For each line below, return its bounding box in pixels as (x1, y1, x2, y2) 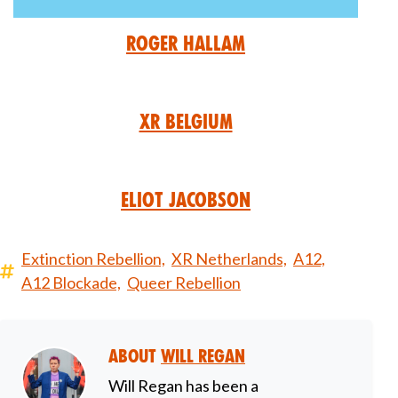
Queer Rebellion (127, 273, 241, 293)
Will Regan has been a (108, 376, 259, 396)
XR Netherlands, (171, 249, 287, 269)
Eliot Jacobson (121, 188, 251, 212)
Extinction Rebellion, (21, 249, 165, 269)
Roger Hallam (126, 32, 245, 56)
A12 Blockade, (21, 273, 121, 293)
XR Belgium (139, 110, 233, 134)
